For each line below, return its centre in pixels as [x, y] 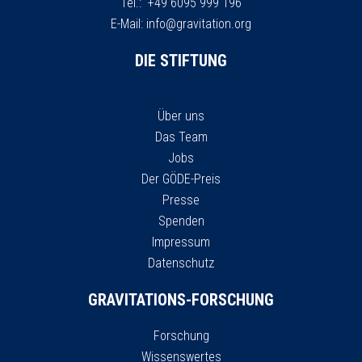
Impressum [181, 242]
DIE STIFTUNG [181, 60]
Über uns [181, 116]
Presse [181, 200]
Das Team [181, 137]
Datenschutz [181, 263]
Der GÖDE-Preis [181, 179]
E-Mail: [128, 23]
